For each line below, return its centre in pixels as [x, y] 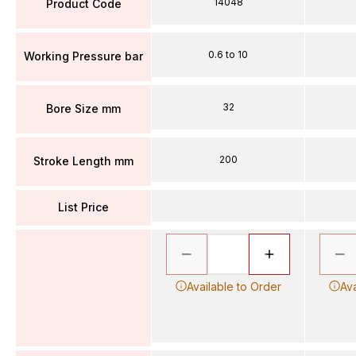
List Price [83, 207]
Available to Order [234, 286]
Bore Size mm [83, 108]
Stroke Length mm [83, 161]
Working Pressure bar [83, 56]
